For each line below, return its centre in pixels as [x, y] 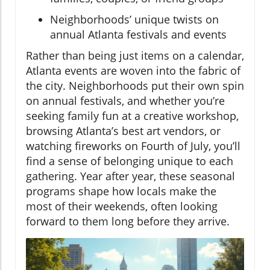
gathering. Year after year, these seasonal [130, 176]
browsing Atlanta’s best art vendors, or [123, 131]
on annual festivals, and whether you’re [125, 101]
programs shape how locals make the [121, 191]
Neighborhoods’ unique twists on [134, 20]
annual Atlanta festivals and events [138, 35]
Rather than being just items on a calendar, [135, 56]
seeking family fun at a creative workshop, [132, 116]
